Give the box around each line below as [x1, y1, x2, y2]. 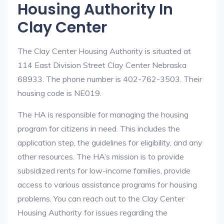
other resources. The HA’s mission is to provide [17, 151, 184, 161]
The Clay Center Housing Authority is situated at [17, 46, 191, 56]
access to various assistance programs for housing [17, 179, 197, 189]
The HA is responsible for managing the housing [17, 109, 188, 119]
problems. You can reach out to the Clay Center [17, 193, 184, 203]
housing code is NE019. [17, 88, 101, 98]
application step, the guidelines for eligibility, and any [17, 137, 202, 147]
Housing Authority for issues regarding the [17, 207, 167, 217]
